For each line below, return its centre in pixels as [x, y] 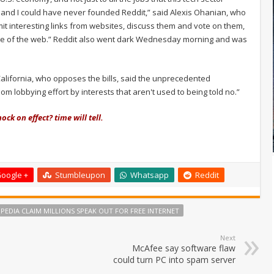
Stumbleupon [80, 175]
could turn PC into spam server [174, 259]
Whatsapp [150, 175]
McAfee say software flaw [184, 248]
